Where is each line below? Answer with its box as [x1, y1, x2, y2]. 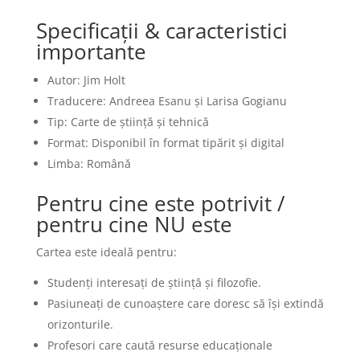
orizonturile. [47, 317, 113, 332]
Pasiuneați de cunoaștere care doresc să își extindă [47, 296, 324, 311]
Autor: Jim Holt [47, 72, 125, 88]
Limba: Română [47, 156, 131, 171]
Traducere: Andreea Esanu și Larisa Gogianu [47, 93, 287, 108]
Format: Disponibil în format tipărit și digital [47, 135, 284, 150]
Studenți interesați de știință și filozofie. [47, 275, 261, 290]
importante [35, 37, 146, 66]
